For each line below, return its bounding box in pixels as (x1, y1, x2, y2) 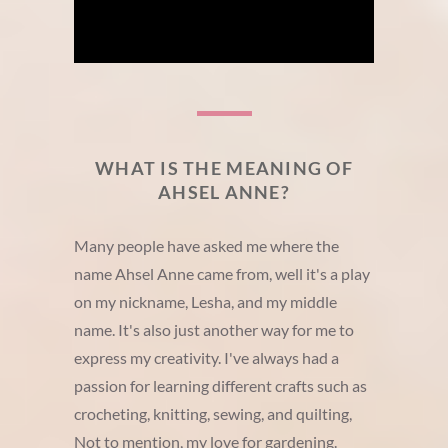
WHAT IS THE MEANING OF (95, 156, 353, 179)
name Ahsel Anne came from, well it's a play (74, 263, 370, 283)
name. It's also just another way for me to (74, 319, 354, 339)
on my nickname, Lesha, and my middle (74, 291, 337, 311)
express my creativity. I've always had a (74, 347, 339, 367)
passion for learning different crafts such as (74, 375, 367, 395)
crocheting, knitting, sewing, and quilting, (74, 403, 352, 423)
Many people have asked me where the (74, 235, 339, 255)
